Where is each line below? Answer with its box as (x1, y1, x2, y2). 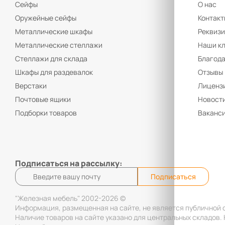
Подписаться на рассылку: (15, 158, 123, 169)
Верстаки (15, 81, 47, 91)
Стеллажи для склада (15, 54, 87, 64)
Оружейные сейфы (15, 13, 76, 23)
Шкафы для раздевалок (15, 67, 93, 77)
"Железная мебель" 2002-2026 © (15, 193, 126, 203)
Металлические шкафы (15, 27, 92, 37)
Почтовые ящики (15, 94, 71, 104)
